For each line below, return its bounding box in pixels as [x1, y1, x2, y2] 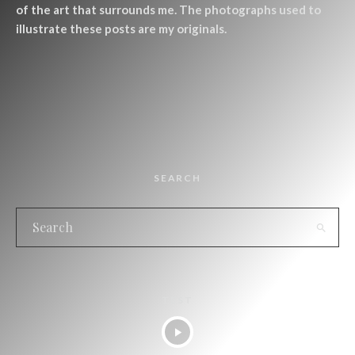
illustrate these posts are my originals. [16, 21, 227, 36]
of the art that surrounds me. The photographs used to [16, 2, 321, 17]
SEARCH [154, 172, 201, 185]
